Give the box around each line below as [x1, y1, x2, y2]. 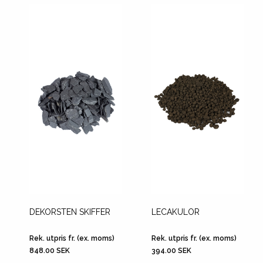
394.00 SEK [151, 247, 191, 255]
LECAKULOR [151, 207, 200, 217]
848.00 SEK [29, 247, 70, 255]
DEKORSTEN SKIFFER [29, 207, 110, 217]
